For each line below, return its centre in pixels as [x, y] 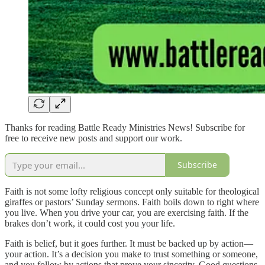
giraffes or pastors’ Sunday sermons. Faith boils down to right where [132, 202]
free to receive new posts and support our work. [93, 138]
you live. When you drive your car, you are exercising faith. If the [127, 212]
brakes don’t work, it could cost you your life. [90, 223]
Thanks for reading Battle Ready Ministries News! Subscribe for [125, 127]
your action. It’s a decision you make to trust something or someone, [131, 254]
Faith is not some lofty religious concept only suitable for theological [132, 191]
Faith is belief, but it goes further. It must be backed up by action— [129, 243]
